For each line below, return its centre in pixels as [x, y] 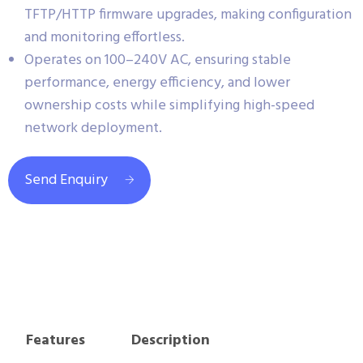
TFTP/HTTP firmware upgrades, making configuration [188, 15]
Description [170, 340]
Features [55, 340]
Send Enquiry [66, 180]
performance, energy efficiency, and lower [157, 83]
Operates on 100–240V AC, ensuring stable [158, 60]
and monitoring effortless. [105, 37]
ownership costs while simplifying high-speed [169, 105]
